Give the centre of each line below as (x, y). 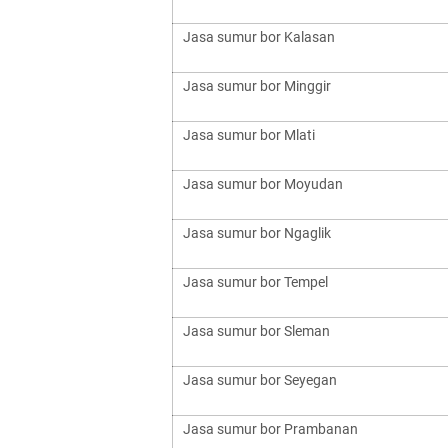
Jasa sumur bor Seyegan (260, 380)
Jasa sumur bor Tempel (255, 282)
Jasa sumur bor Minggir (257, 86)
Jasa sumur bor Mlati (249, 135)
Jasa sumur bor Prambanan (270, 429)
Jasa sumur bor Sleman (256, 331)
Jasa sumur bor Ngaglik (257, 233)
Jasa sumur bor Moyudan (263, 184)
